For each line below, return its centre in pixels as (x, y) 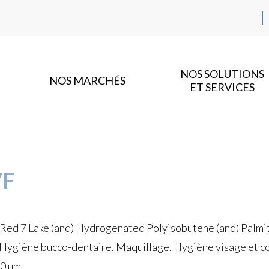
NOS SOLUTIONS (222, 74)
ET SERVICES (222, 87)
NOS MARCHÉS (87, 81)
